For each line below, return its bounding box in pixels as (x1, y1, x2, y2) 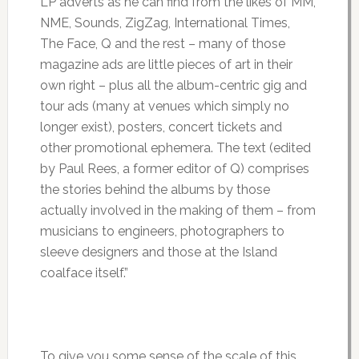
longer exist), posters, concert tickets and (39, 119, 282, 135)
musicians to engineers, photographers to (39, 224, 284, 240)
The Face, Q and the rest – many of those (39, 36, 285, 52)
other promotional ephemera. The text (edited (39, 140, 311, 156)
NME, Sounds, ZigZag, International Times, (39, 15, 290, 31)
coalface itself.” (39, 265, 128, 281)
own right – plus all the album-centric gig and (39, 78, 307, 94)
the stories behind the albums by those (39, 182, 270, 198)
